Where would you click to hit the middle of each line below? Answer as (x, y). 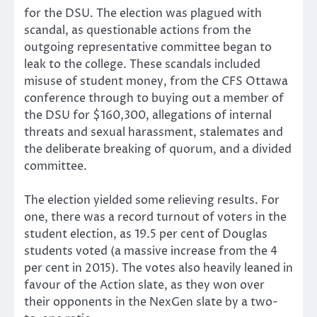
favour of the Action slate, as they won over (144, 285)
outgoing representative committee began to (148, 47)
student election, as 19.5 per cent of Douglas (146, 234)
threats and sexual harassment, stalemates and (154, 132)
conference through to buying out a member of (154, 98)
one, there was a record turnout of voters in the (155, 217)
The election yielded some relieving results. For (152, 200)
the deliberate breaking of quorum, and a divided (158, 149)
